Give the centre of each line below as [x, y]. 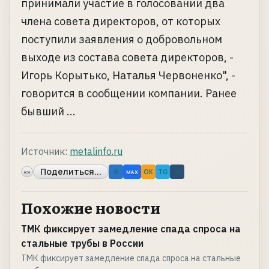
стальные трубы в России [82, 243]
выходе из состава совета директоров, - [127, 58]
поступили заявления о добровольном [122, 40]
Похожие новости [91, 208]
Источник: [44, 152]
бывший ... [48, 112]
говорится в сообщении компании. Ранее [129, 94]
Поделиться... [71, 172]
